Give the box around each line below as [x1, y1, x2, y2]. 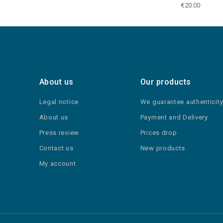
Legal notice [39, 98, 79, 106]
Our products [140, 77, 191, 87]
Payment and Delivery [140, 113, 208, 121]
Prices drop [140, 129, 177, 137]
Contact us [39, 144, 74, 152]
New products [140, 144, 186, 152]
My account [39, 160, 76, 168]
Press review [39, 129, 79, 137]
